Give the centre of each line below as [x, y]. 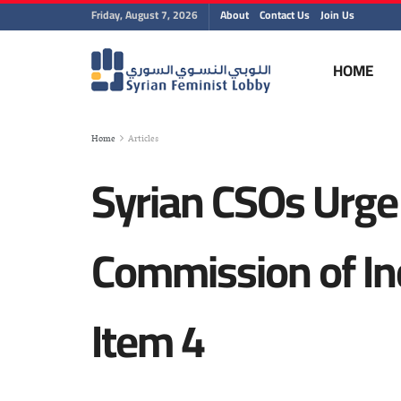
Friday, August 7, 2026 [145, 15]
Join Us [337, 15]
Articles [143, 139]
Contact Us [285, 15]
